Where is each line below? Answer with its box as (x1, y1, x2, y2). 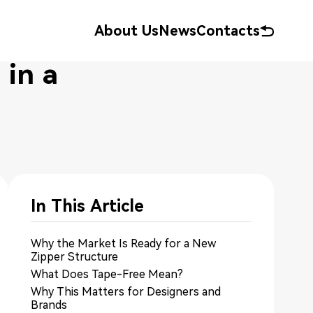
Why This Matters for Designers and (31, 285, 221, 298)
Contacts (196, 22, 260, 39)
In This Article (31, 196, 144, 216)
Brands (31, 298, 67, 312)
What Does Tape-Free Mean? (31, 268, 183, 281)
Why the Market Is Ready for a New (31, 237, 216, 250)
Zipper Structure (31, 250, 118, 263)
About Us (94, 22, 159, 39)
